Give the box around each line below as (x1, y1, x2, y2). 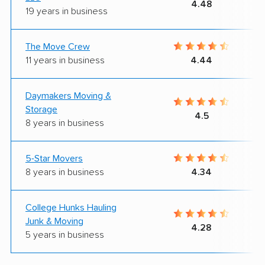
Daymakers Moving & (25, 91, 111, 101)
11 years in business (25, 55, 105, 65)
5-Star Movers (25, 153, 83, 163)
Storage (25, 104, 57, 114)
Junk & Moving (25, 216, 83, 226)
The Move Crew (25, 41, 90, 51)
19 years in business (25, 6, 108, 16)
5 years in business (25, 230, 104, 240)
